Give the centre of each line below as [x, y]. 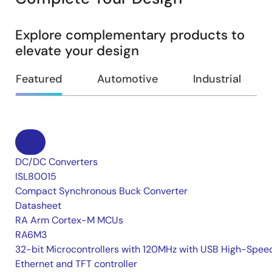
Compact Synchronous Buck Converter [101, 191]
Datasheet [38, 206]
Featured [39, 79]
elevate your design [77, 51]
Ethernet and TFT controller [76, 264]
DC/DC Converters [56, 162]
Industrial [217, 79]
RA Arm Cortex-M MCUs [69, 220]
